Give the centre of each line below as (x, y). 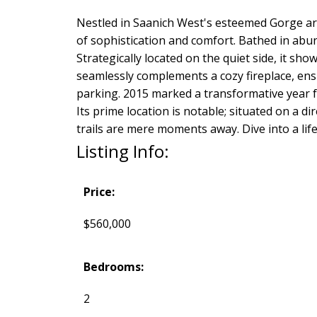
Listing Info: (122, 151)
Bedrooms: (113, 267)
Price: (99, 192)
